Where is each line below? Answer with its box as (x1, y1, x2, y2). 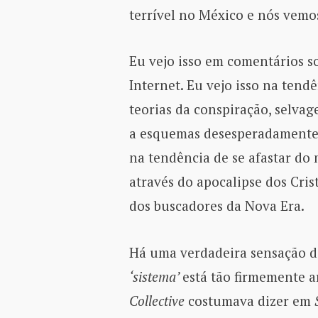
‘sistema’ (128, 267, 182, 285)
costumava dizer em (184, 291, 314, 309)
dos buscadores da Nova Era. (128, 197, 305, 215)
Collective (128, 291, 185, 309)
